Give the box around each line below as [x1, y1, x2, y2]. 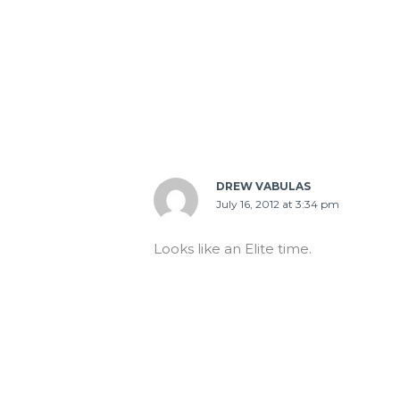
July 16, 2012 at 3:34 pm [216, 196, 340, 211]
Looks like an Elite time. [154, 239, 312, 257]
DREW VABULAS [216, 179, 312, 193]
